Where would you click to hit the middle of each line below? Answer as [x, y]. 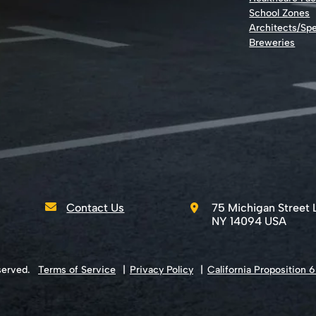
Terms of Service [77, 269]
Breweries [272, 42]
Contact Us [96, 207]
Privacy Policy [162, 269]
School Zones [280, 13]
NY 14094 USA [249, 221]
